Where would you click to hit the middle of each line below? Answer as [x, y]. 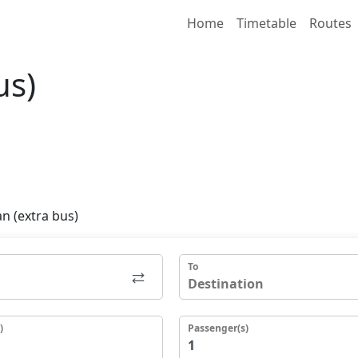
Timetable [267, 23]
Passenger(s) [218, 328]
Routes [330, 23]
